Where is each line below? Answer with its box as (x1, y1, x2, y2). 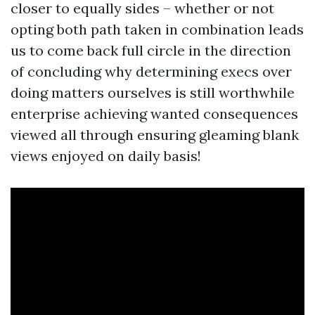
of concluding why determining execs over (11, 63, 292, 80)
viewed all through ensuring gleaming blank (11, 126, 299, 143)
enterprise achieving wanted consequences (11, 105, 298, 122)
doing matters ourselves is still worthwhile (11, 84, 295, 101)
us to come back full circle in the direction (11, 41, 291, 59)
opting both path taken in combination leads (11, 20, 304, 38)
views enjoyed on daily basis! (11, 147, 201, 165)
